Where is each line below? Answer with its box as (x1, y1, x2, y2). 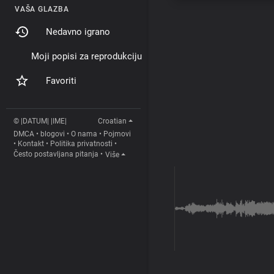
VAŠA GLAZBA (15, 5, 69, 13)
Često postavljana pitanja (13, 150, 98, 159)
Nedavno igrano (46, 26, 110, 37)
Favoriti (46, 75, 76, 86)
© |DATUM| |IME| (13, 117, 67, 125)
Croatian (97, 117, 127, 125)
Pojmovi (103, 130, 131, 138)
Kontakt (18, 139, 44, 148)
